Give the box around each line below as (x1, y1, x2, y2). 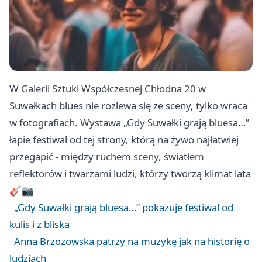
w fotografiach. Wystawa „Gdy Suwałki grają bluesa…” (9, 116, 249, 130)
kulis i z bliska (9, 218, 70, 232)
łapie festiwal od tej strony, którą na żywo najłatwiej (9, 133, 239, 147)
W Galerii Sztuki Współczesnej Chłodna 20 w (9, 82, 206, 96)
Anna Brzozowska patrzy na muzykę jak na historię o (14, 235, 250, 249)
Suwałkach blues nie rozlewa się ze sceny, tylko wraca (9, 99, 247, 113)
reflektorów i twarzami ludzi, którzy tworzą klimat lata (9, 167, 251, 181)
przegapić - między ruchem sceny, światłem (9, 150, 204, 164)
